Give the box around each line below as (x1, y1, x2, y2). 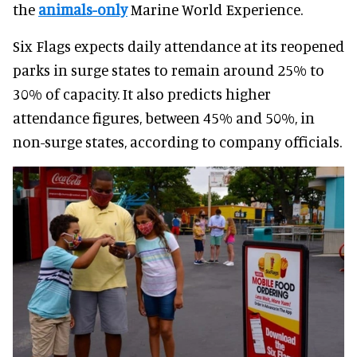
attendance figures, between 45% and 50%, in (13, 108, 315, 127)
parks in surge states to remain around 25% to (13, 61, 324, 80)
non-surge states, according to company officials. (13, 132, 342, 151)
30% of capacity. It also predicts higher (13, 84, 271, 104)
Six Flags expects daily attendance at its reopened (13, 37, 344, 56)
